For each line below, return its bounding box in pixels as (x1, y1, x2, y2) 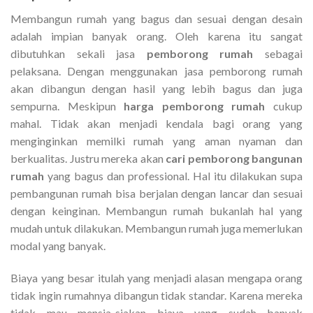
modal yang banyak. (10, 238, 105, 252)
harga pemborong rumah (124, 99, 274, 112)
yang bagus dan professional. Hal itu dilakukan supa (44, 168, 303, 182)
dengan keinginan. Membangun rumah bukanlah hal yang (10, 203, 303, 217)
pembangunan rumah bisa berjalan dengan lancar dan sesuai (10, 186, 303, 200)
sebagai (265, 46, 303, 60)
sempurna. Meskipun (10, 99, 124, 112)
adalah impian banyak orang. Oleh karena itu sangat (10, 29, 303, 43)
